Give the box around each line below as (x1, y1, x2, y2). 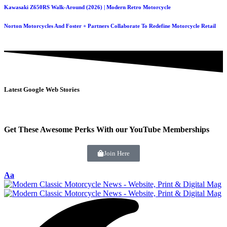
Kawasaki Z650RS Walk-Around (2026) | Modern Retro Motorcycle (4, 4, 171, 10)
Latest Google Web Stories (4, 86, 80, 94)
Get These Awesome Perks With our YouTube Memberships (4, 125, 209, 134)
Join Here (104, 149, 130, 157)
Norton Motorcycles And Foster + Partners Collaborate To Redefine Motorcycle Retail (4, 22, 216, 29)
